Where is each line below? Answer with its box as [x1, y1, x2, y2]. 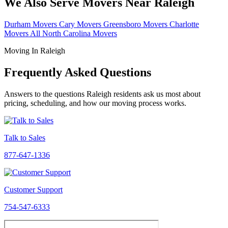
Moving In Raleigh [4, 46, 65, 55]
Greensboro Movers [103, 20, 169, 29]
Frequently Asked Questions [4, 66, 151, 79]
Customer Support [4, 185, 63, 194]
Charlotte [169, 20, 199, 29]
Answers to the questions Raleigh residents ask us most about [4, 90, 201, 99]
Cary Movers [59, 20, 103, 29]
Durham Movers [4, 20, 59, 29]
